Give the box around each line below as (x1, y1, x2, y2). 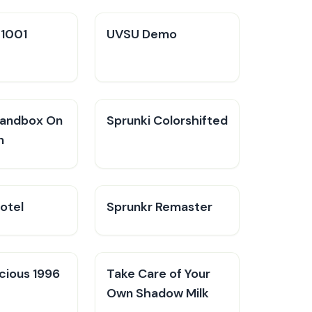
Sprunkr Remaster (107, 198, 212, 215)
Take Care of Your (107, 265, 210, 282)
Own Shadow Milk (107, 285, 209, 302)
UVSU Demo (107, 26, 177, 42)
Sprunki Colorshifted (107, 112, 228, 129)
